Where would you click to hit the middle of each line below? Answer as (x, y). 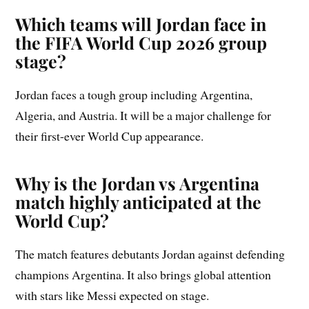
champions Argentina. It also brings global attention (143, 274)
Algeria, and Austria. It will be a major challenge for (143, 115)
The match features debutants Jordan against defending (150, 253)
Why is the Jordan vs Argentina (138, 183)
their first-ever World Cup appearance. (110, 136)
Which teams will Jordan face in (141, 23)
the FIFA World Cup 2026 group (141, 42)
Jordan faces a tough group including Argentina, (134, 94)
